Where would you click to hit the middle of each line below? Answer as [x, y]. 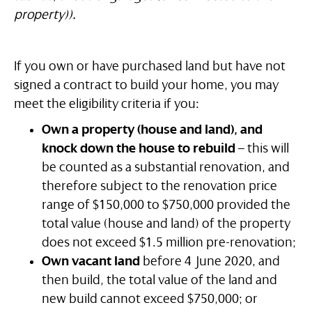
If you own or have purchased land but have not [150, 67]
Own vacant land [91, 262]
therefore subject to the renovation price [159, 186]
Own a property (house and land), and [152, 130]
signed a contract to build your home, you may [146, 85]
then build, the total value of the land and [159, 280]
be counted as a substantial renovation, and [166, 167]
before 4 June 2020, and [210, 262]
